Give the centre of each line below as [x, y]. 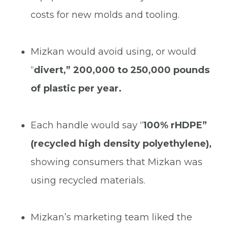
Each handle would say [85, 125]
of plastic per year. [76, 88]
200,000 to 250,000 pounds [141, 70]
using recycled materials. [88, 180]
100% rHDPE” [175, 125]
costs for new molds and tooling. [105, 15]
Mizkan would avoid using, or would [113, 51]
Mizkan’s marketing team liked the [111, 217]
